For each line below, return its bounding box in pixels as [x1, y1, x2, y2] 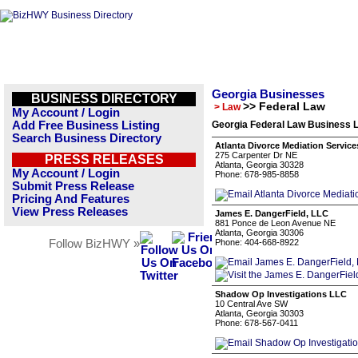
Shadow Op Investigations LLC [215, 289, 347, 299]
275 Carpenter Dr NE [215, 150, 297, 160]
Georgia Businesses [212, 88, 324, 101]
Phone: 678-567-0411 [215, 318, 298, 328]
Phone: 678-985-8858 [215, 169, 299, 179]
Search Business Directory [12, 132, 161, 145]
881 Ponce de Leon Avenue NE [215, 218, 336, 228]
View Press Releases [12, 205, 128, 218]
